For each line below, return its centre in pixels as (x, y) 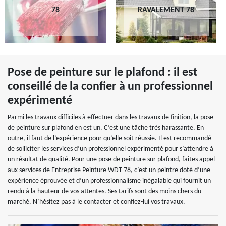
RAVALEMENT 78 (166, 10)
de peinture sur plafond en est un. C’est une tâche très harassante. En (106, 128)
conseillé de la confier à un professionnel (110, 87)
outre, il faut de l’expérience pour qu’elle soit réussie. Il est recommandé (109, 138)
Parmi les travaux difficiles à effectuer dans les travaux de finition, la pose (110, 117)
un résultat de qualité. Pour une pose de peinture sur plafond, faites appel (111, 160)
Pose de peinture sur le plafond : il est (102, 73)
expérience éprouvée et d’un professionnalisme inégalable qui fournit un (109, 181)
